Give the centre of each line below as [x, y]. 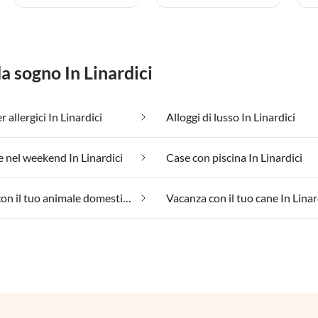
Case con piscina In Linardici [234, 158]
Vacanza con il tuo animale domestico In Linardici [127, 198]
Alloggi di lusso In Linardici [231, 117]
